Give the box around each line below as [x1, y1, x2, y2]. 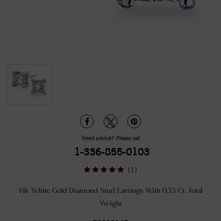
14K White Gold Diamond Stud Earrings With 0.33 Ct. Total [19, 187, 202, 195]
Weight [99, 200, 122, 208]
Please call [115, 135, 140, 141]
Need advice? [81, 135, 115, 141]
